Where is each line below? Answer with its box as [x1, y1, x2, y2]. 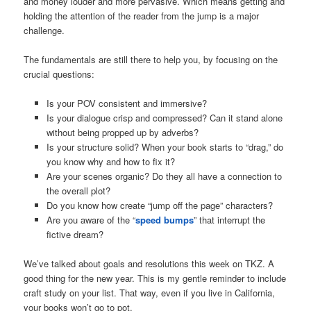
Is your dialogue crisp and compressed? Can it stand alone [46, 111, 283, 125]
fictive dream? [46, 228, 103, 242]
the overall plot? [46, 184, 110, 198]
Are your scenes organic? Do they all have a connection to [46, 169, 282, 183]
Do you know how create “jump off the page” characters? [46, 199, 273, 212]
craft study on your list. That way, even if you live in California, [24, 286, 276, 300]
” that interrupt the [193, 213, 265, 227]
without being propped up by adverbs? [46, 126, 199, 140]
